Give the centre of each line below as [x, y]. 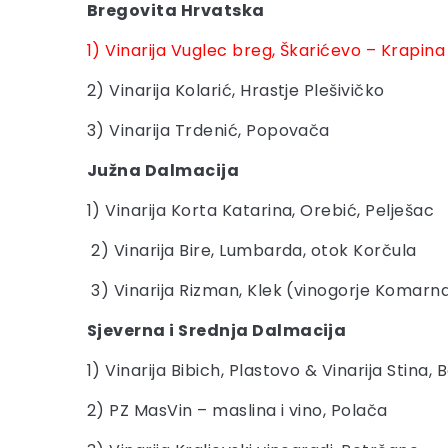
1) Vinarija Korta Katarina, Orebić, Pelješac [261, 210]
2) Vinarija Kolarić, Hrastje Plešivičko [236, 90]
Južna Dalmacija [163, 170]
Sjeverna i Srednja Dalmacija [217, 330]
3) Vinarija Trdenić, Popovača [208, 130]
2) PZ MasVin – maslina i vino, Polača [237, 410]
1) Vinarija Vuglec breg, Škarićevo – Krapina [266, 50]
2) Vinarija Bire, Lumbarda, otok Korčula [252, 250]
